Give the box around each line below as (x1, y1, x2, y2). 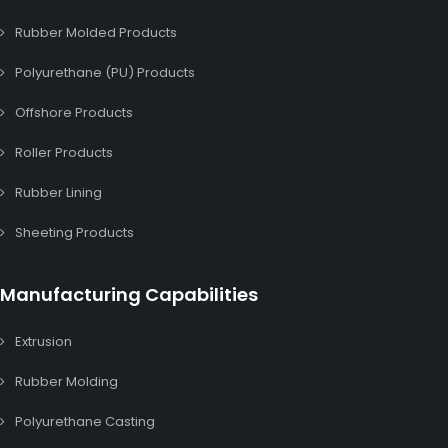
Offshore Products (15, 103, 133, 123)
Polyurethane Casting (15, 412, 155, 432)
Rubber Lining (15, 183, 102, 203)
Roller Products (15, 143, 113, 163)
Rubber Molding (15, 372, 118, 392)
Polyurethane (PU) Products (15, 63, 195, 83)
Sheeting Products (15, 223, 134, 243)
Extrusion (15, 332, 72, 352)
